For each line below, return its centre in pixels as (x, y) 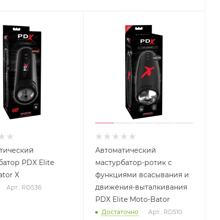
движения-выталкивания (141, 187)
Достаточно (120, 212)
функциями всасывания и (142, 175)
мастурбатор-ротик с (133, 162)
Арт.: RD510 (165, 212)
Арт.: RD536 (24, 187)
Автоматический (125, 150)
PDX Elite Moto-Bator (132, 199)
